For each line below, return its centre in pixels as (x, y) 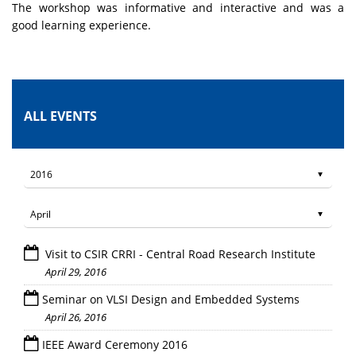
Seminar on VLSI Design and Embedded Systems (171, 299)
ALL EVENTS (60, 116)
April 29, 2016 (76, 271)
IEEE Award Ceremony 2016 (115, 344)
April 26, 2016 (76, 317)
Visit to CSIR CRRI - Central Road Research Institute (179, 253)
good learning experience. (81, 25)
